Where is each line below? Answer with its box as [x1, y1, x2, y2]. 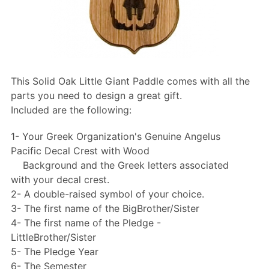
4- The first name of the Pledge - [11, 216, 161, 229]
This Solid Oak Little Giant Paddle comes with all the [11, 74, 250, 87]
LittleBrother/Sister [11, 231, 96, 243]
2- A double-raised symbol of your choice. [11, 187, 204, 200]
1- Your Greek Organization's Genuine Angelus [11, 130, 220, 142]
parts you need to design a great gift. [11, 89, 182, 101]
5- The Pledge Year [11, 245, 98, 258]
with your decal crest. [11, 173, 109, 186]
